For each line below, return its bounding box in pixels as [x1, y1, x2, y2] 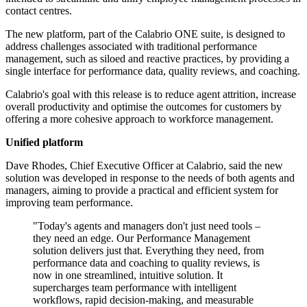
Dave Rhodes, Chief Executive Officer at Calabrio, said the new [5, 160, 283, 172]
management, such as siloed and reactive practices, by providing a [5, 53, 289, 65]
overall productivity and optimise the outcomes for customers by [5, 101, 282, 113]
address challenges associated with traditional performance [5, 40, 257, 53]
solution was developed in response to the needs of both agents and [5, 172, 295, 184]
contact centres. [5, 5, 72, 17]
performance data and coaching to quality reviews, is [33, 257, 260, 269]
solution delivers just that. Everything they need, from [33, 245, 264, 257]
